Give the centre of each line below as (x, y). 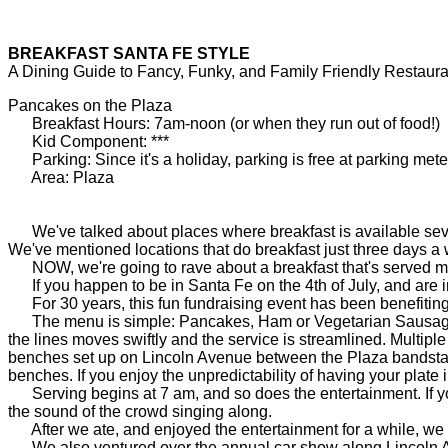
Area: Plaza (61, 177)
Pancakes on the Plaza (90, 105)
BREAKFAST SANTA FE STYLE (129, 53)
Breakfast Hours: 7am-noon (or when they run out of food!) (224, 123)
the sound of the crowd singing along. (140, 411)
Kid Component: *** (88, 141)
